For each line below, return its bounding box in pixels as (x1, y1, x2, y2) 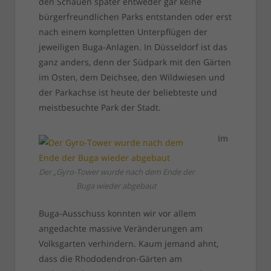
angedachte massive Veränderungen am (38, 223, 203, 235)
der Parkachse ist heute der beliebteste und (38, 87, 217, 99)
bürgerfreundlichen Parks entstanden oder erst (38, 11, 232, 23)
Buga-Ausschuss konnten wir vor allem (38, 207, 196, 220)
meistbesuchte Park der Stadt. (38, 102, 161, 114)
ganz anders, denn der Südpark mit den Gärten (38, 56, 231, 68)
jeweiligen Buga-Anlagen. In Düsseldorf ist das (38, 41, 227, 53)
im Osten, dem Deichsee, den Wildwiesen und (38, 71, 225, 83)
